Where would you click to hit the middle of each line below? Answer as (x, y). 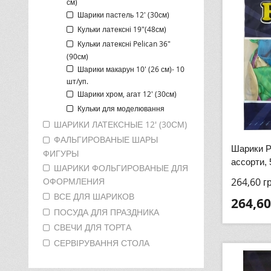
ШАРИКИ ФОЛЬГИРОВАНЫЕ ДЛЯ (121, 168)
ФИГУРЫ (61, 153)
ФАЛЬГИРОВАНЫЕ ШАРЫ (106, 140)
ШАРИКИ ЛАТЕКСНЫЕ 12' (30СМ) (120, 124)
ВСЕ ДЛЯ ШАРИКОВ (94, 196)
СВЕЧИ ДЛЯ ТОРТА (92, 227)
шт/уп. (77, 81)
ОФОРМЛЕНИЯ (74, 181)
